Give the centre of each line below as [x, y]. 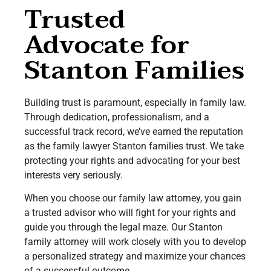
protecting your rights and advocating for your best [132, 160]
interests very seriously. [73, 175]
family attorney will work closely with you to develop [135, 241]
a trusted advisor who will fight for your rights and [130, 212]
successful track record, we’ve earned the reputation [134, 131]
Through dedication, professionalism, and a [117, 117]
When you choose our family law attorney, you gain [133, 198]
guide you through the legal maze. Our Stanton [123, 227]
